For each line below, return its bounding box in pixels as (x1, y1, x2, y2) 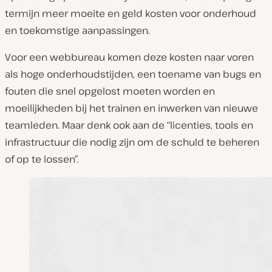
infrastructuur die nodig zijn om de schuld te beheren (5, 135, 259, 149)
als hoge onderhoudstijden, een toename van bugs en (5, 67, 261, 81)
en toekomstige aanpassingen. (5, 24, 150, 37)
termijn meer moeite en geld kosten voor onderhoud (5, 7, 256, 20)
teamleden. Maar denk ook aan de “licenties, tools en (5, 118, 253, 132)
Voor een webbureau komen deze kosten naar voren (5, 50, 254, 64)
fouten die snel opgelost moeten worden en (5, 84, 215, 98)
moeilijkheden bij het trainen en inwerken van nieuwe (5, 101, 258, 115)
